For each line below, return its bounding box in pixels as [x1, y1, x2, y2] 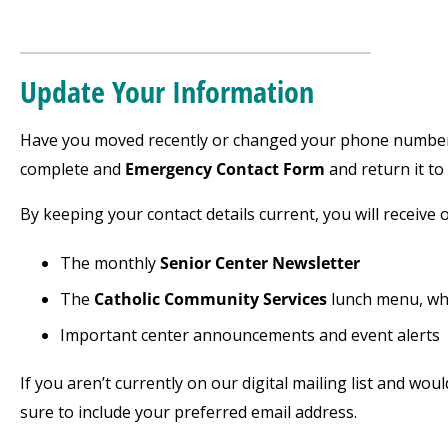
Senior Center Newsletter [160, 252, 360, 274]
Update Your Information [20, 71, 314, 112]
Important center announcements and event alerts [60, 324, 440, 346]
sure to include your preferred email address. [20, 401, 357, 423]
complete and [20, 158, 125, 180]
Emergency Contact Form [125, 158, 325, 180]
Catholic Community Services [94, 288, 327, 310]
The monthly [60, 252, 160, 274]
